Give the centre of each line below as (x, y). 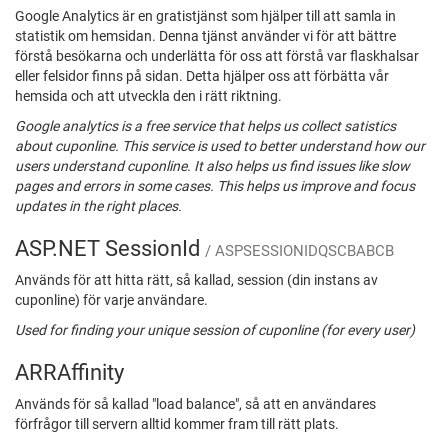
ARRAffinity (69, 372)
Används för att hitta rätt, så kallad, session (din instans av (196, 280)
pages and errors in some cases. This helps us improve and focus (215, 186)
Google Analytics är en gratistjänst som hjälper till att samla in (205, 16)
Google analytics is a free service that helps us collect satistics (205, 126)
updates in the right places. (98, 206)
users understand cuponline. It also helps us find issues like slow (212, 166)
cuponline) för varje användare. (111, 300)
